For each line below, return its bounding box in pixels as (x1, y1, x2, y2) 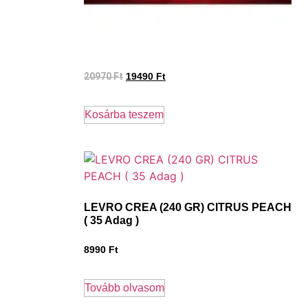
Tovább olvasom (85, 282, 164, 294)
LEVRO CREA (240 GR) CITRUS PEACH (84, 201, 291, 214)
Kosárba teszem (85, 109, 164, 121)
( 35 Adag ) (84, 214, 139, 227)
